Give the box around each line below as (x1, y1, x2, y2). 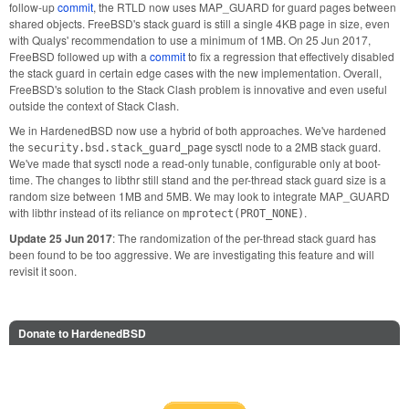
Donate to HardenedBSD (18, 324, 146, 341)
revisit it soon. (9, 262, 77, 278)
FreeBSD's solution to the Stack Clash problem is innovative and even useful (9, 80, 387, 97)
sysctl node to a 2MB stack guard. (213, 139, 381, 155)
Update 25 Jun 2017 (9, 229, 112, 246)
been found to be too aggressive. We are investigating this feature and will (9, 246, 374, 262)
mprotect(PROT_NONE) (183, 207, 304, 221)
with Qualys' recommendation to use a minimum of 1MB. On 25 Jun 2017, (9, 31, 371, 47)
